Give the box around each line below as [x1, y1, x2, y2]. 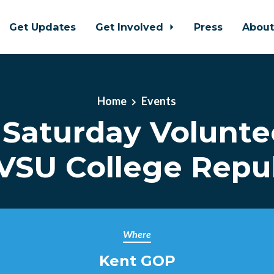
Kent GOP [98, 252, 176, 270]
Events [141, 94, 177, 108]
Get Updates [9, 21, 76, 33]
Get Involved [95, 21, 166, 33]
